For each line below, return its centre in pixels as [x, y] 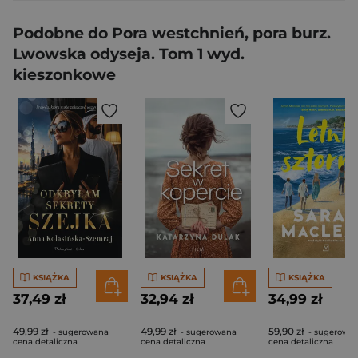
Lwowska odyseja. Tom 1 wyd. [129, 54]
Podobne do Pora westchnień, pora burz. [172, 34]
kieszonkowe [64, 75]
